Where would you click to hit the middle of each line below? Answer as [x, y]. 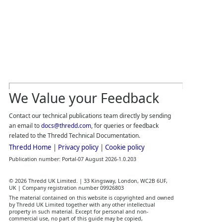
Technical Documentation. [104, 135]
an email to [25, 125]
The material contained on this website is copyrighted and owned [91, 197]
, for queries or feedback [125, 125]
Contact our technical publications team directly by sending [90, 115]
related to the [28, 135]
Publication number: [35, 159]
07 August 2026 [97, 159]
